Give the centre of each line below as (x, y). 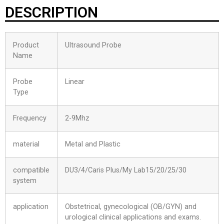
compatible (31, 170)
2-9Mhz (77, 118)
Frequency (30, 118)
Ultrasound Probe (93, 45)
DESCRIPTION (51, 12)
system (25, 180)
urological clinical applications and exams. (133, 217)
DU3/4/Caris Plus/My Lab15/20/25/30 (126, 170)
